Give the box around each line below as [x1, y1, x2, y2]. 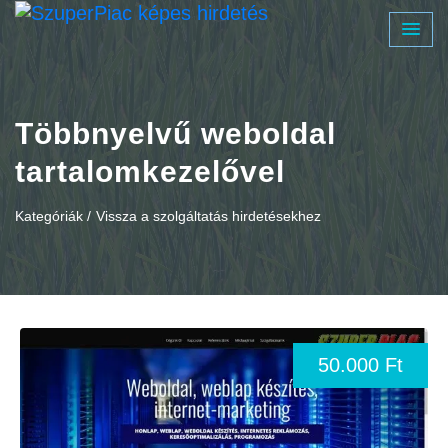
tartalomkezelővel [15, 155, 285, 188]
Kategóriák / [15, 208, 91, 224]
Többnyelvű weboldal [15, 117, 336, 150]
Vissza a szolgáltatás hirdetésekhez [96, 208, 321, 224]
